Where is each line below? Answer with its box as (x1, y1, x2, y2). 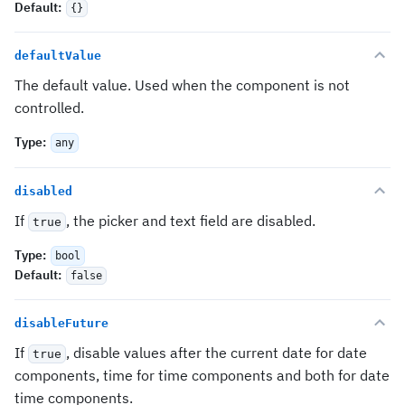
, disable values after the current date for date (66, 344, 367, 362)
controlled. (14, 99, 84, 117)
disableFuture (14, 316, 108, 330)
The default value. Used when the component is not (14, 76, 350, 94)
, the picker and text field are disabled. (66, 212, 316, 230)
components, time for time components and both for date (14, 366, 390, 384)
